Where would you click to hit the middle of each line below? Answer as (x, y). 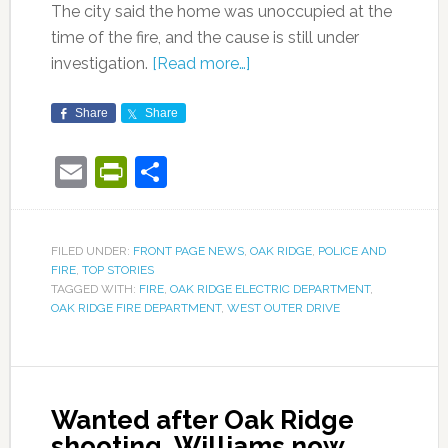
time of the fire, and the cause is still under (204, 38)
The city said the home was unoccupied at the (221, 12)
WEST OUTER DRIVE (283, 308)
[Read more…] (200, 64)
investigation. (101, 64)
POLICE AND (351, 251)
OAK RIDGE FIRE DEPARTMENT (135, 308)
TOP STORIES (117, 270)
